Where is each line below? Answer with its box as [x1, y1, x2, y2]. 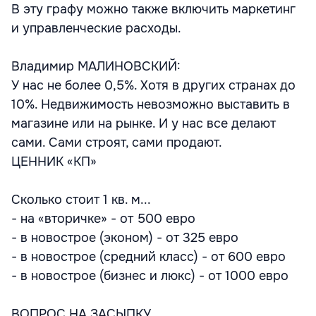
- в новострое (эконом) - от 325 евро [11, 229, 238, 245]
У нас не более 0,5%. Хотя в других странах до [11, 77, 296, 93]
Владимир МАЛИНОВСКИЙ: [11, 58, 181, 74]
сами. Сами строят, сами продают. [11, 134, 222, 150]
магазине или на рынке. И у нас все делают [11, 115, 276, 131]
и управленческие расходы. [11, 20, 181, 36]
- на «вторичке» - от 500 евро [11, 210, 195, 226]
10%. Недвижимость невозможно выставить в [11, 96, 290, 112]
